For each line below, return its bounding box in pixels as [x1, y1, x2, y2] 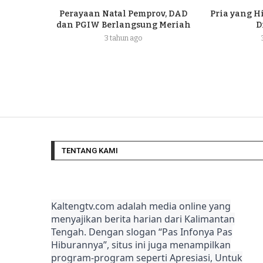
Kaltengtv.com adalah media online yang [51, 199, 231, 213]
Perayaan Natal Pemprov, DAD [59, 8, 188, 19]
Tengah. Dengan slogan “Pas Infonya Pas [51, 225, 232, 238]
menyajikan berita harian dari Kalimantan [51, 212, 235, 225]
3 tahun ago [104, 33, 143, 42]
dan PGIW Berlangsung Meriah [56, 19, 191, 30]
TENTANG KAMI [62, 146, 118, 155]
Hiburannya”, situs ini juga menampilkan [51, 238, 231, 251]
